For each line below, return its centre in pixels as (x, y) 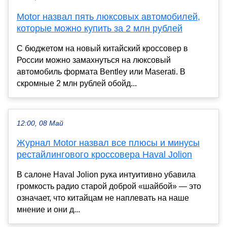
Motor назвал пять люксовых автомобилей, (108, 16)
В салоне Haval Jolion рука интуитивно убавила (106, 174)
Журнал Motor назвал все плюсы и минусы (108, 143)
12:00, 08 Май (40, 123)
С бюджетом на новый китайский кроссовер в (102, 48)
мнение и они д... (48, 209)
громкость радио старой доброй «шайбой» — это (109, 186)
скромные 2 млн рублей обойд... (77, 83)
